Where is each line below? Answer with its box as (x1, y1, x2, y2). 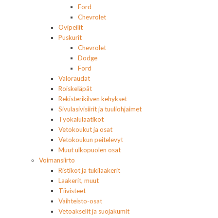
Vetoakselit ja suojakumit (58, 207, 129, 216)
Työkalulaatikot (58, 115, 104, 124)
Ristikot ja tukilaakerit (58, 166, 120, 175)
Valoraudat (58, 74, 90, 83)
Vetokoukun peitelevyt (58, 136, 123, 144)
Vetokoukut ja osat (58, 126, 112, 134)
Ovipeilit (58, 23, 83, 32)
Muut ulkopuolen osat (58, 146, 121, 154)
